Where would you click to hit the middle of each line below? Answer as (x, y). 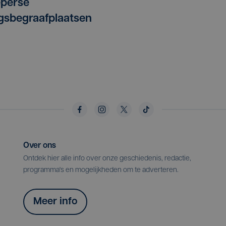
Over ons (40, 146)
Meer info (55, 202)
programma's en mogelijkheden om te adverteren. (101, 171)
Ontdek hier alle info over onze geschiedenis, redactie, (107, 159)
